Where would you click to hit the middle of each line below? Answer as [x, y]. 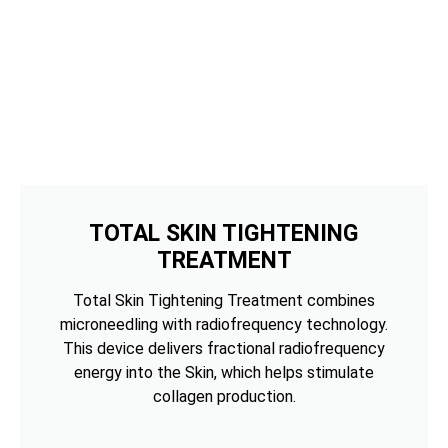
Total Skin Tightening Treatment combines [224, 300]
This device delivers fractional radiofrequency [224, 348]
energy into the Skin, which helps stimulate [224, 372]
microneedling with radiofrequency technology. [224, 324]
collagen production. [224, 396]
